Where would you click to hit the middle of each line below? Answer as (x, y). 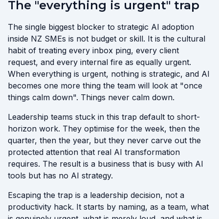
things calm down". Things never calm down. (91, 97)
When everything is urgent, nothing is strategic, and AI (109, 74)
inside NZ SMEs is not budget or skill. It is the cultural (107, 39)
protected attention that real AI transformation (94, 152)
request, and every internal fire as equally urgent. (99, 62)
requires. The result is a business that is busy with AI (106, 164)
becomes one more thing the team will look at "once (105, 86)
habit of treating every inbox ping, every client (93, 50)
